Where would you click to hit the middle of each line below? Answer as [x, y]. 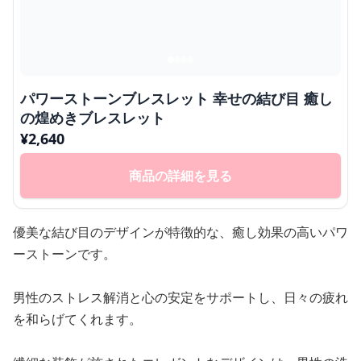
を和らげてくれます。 [77, 320]
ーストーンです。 [64, 254]
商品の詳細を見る [180, 176]
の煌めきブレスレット [93, 118]
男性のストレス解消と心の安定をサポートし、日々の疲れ [180, 298]
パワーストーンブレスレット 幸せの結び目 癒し [176, 99]
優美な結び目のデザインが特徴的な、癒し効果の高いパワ [180, 232]
